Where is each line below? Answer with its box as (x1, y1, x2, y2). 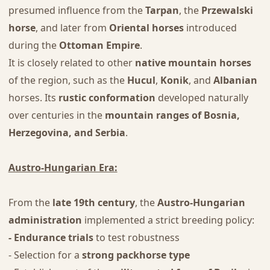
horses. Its (8, 91, 58, 105)
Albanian (213, 74, 257, 87)
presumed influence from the (8, 4, 145, 17)
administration (8, 213, 82, 227)
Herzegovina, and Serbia (8, 126, 125, 140)
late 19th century (52, 196, 135, 210)
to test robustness (93, 231, 180, 245)
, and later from (35, 21, 109, 35)
